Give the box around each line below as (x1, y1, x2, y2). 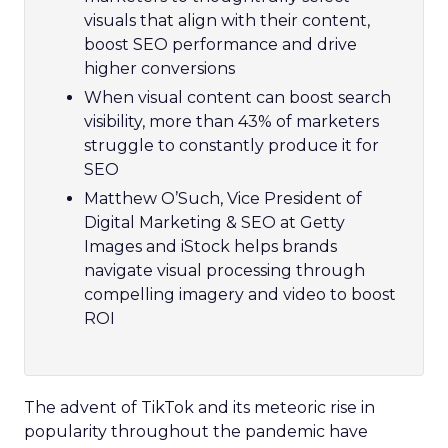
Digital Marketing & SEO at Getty (84, 212, 345, 232)
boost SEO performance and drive (84, 34, 357, 54)
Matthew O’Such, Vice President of (84, 188, 362, 208)
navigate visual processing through (84, 260, 365, 280)
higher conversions (84, 58, 235, 78)
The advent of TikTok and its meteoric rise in (24, 397, 375, 417)
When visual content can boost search (84, 87, 391, 107)
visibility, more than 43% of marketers (84, 111, 379, 131)
